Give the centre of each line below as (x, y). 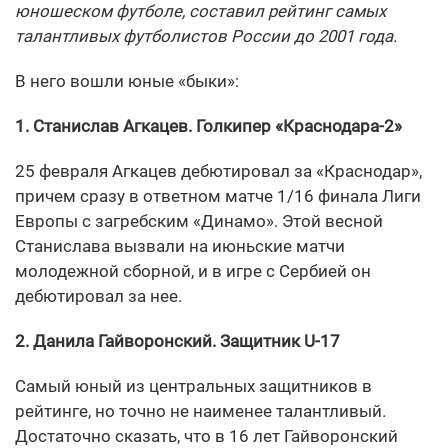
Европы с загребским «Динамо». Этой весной (199, 221)
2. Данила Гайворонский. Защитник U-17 (177, 341)
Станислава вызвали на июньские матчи (180, 246)
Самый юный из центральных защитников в (193, 386)
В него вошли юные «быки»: (127, 81)
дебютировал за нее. (98, 296)
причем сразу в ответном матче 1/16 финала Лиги (218, 196)
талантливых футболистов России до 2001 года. (206, 36)
